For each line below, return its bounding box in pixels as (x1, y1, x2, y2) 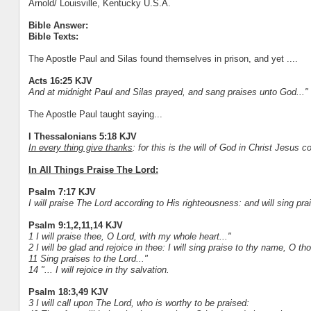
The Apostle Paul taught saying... (28, 109, 162, 120)
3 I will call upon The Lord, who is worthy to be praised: (28, 298, 249, 309)
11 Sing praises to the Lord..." (28, 253, 148, 264)
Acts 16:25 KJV (28, 76, 92, 87)
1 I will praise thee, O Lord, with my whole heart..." (28, 231, 231, 242)
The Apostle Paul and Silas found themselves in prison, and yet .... (28, 53, 298, 65)
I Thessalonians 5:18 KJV (28, 131, 137, 142)
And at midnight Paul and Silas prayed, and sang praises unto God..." (28, 87, 308, 98)
